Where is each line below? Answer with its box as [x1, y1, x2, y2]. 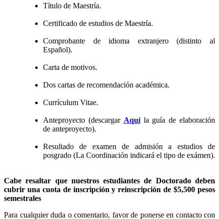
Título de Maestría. [43, 1, 101, 10]
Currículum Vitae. [43, 98, 98, 107]
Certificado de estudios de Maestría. [43, 19, 153, 28]
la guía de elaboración [140, 116, 216, 125]
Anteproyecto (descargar [43, 116, 124, 125]
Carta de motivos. [43, 63, 97, 72]
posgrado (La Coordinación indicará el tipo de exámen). [43, 151, 215, 160]
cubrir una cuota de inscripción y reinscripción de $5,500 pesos [4, 185, 215, 194]
